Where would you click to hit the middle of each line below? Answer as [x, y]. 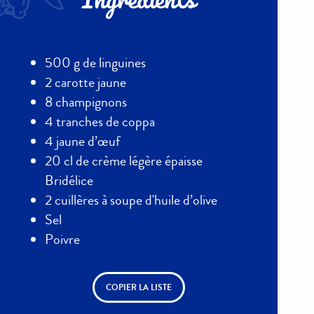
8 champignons [86, 102]
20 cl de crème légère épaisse [124, 161]
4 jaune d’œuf [82, 142]
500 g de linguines [95, 63]
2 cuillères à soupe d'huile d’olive [131, 200]
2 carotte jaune [86, 83]
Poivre [62, 240]
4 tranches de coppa [100, 122]
